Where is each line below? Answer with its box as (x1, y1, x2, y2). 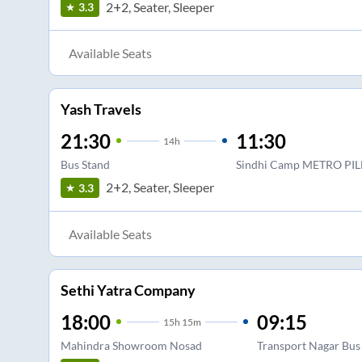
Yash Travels (60, 99, 141, 118)
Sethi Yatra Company (60, 280, 196, 299)
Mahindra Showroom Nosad (60, 338, 202, 352)
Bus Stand (60, 157, 110, 171)
